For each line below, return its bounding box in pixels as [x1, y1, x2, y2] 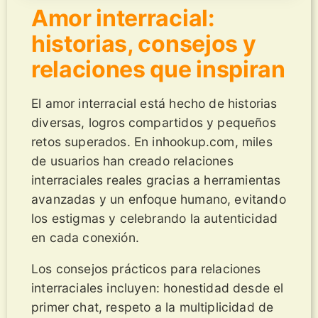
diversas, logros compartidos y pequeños [31, 114, 276, 130]
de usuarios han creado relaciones [31, 153, 234, 168]
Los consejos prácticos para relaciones [31, 261, 261, 277]
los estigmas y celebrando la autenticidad [31, 210, 278, 226]
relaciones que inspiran [31, 55, 285, 83]
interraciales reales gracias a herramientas [31, 172, 281, 187]
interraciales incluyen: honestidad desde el [31, 280, 284, 296]
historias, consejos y [31, 29, 256, 57]
